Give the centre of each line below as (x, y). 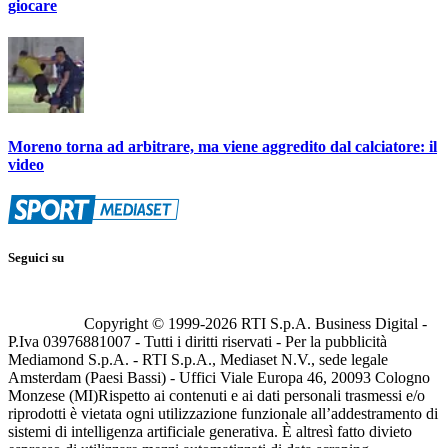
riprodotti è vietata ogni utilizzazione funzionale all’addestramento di (223, 414)
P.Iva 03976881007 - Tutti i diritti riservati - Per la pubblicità (197, 342)
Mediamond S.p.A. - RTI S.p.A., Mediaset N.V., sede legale (198, 360)
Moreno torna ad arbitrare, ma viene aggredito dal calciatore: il (222, 146)
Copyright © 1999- (144, 324)
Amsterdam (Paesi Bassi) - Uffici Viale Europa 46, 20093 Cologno (219, 378)
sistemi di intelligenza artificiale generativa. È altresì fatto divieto (210, 432)
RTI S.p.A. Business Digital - (332, 324)
